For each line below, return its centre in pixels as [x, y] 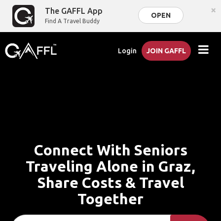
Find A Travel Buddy [73, 21]
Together [110, 199]
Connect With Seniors [110, 150]
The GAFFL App [74, 11]
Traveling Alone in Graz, [110, 166]
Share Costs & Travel [110, 183]
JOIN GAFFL [166, 51]
